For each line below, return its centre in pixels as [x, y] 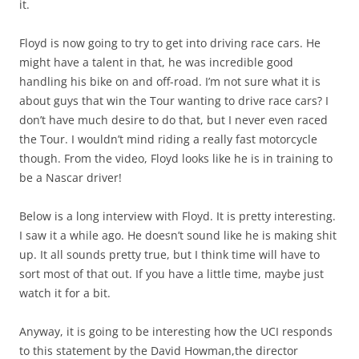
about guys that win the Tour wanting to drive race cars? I [174, 101]
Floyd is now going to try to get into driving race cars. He [170, 43]
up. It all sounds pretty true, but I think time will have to [169, 255]
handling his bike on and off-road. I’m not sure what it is [170, 82]
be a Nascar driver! [71, 178]
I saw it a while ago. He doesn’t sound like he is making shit [178, 236]
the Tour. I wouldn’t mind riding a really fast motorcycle [168, 139]
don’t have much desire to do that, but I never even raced [173, 120]
